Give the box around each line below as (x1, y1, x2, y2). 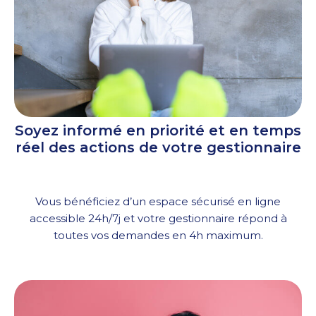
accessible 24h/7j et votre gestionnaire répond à (29, 212, 287, 226)
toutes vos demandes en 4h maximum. (53, 229, 263, 243)
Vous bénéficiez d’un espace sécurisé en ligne (35, 195, 281, 209)
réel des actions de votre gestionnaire (15, 139, 301, 157)
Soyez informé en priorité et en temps (15, 122, 301, 140)
